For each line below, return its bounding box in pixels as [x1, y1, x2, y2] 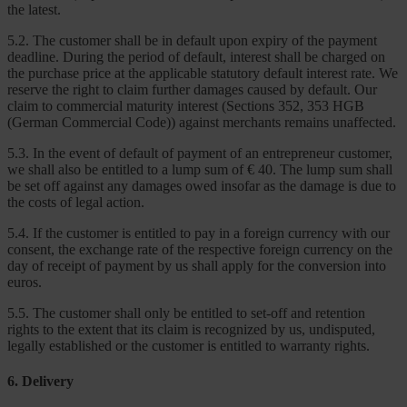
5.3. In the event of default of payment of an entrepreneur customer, [7, 145, 392, 162]
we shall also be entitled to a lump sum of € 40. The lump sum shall [7, 162, 392, 178]
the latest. [7, 2, 61, 18]
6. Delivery [7, 373, 74, 390]
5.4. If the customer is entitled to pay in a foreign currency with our [7, 225, 390, 242]
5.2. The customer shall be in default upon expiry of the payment [7, 33, 377, 49]
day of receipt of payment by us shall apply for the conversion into [7, 258, 386, 274]
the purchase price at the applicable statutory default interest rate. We [7, 65, 398, 82]
